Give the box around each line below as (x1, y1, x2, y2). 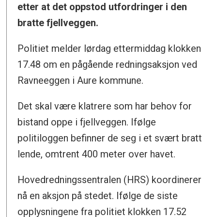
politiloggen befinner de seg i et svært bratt (17, 132, 202, 144)
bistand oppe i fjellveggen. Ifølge (17, 116, 156, 128)
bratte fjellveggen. (17, 16, 99, 29)
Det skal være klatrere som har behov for (17, 100, 192, 112)
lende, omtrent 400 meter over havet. (17, 148, 176, 160)
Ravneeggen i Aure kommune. (17, 74, 144, 86)
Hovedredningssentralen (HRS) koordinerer (17, 173, 202, 186)
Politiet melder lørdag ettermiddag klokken (17, 42, 201, 54)
